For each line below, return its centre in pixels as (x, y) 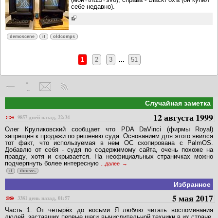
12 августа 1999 (183, 117)
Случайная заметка (178, 103)
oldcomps (64, 37)
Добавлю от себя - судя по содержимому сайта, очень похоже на (109, 149)
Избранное (192, 184)
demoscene (22, 37)
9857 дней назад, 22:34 (44, 117)
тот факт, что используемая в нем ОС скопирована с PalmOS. (109, 143)
